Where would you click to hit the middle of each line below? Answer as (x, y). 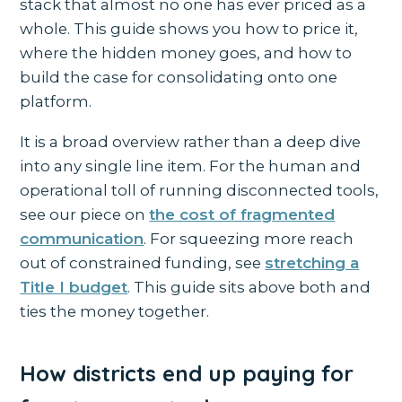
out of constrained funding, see (143, 263)
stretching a (312, 263)
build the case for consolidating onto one (179, 78)
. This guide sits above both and (249, 288)
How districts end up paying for (187, 374)
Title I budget (74, 288)
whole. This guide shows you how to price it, (189, 29)
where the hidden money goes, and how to (186, 53)
